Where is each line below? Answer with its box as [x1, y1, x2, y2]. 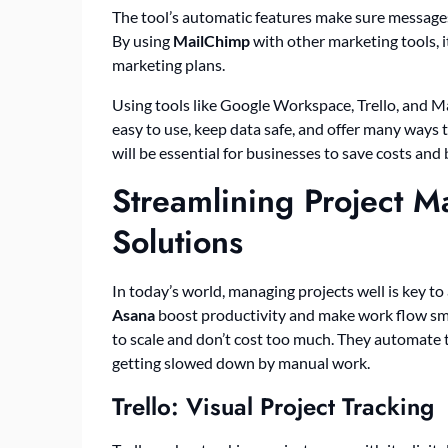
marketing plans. [112, 54, 225, 74]
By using [112, 30, 173, 50]
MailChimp [173, 30, 250, 50]
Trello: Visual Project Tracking [112, 388, 434, 424]
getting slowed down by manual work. [112, 352, 370, 372]
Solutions [112, 218, 243, 265]
